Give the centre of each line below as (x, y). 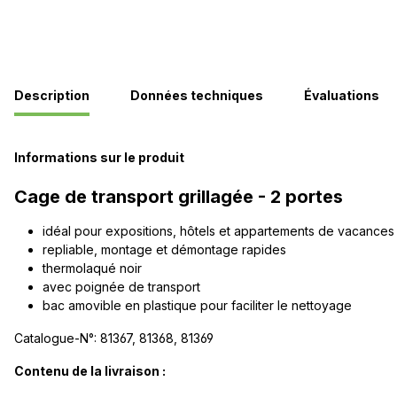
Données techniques (197, 95)
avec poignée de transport (121, 286)
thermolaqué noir (92, 268)
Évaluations (342, 95)
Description (52, 95)
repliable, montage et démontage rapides (164, 249)
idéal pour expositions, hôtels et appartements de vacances (218, 230)
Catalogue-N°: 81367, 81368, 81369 (114, 338)
